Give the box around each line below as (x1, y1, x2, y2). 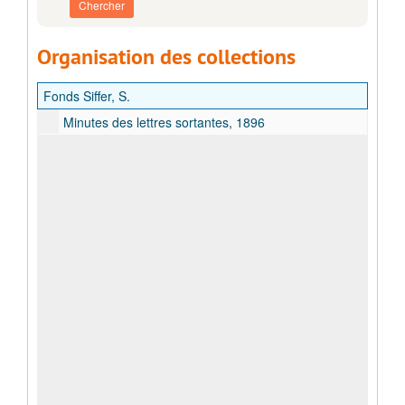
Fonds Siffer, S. (43, 87, 130, 105)
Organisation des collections (37, 42, 296, 71)
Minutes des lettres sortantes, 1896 (63, 113, 265, 131)
